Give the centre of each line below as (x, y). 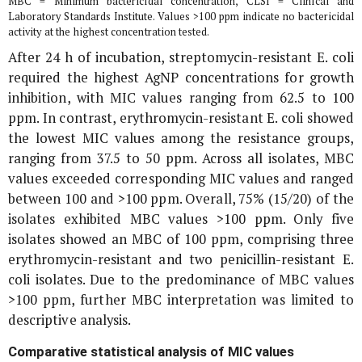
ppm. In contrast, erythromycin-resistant (138, 118)
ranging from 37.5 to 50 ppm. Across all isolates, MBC (181, 159)
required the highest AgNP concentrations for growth (181, 78)
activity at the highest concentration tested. (109, 32)
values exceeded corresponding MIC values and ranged (181, 179)
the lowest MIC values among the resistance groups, (181, 139)
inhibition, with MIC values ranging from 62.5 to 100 (181, 98)
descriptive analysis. (70, 320)
